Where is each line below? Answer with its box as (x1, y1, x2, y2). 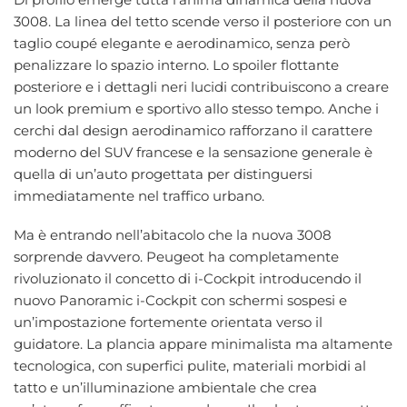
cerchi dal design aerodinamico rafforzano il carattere (14, 121, 372, 139)
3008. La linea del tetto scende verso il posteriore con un (14, 12, 392, 30)
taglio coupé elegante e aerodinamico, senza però (14, 34, 350, 52)
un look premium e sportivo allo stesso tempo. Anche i (14, 99, 379, 117)
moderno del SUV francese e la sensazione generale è (14, 143, 372, 161)
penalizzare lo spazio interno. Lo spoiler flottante (14, 55, 339, 74)
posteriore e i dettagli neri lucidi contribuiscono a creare (14, 77, 389, 95)
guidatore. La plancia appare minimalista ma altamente (14, 335, 392, 353)
